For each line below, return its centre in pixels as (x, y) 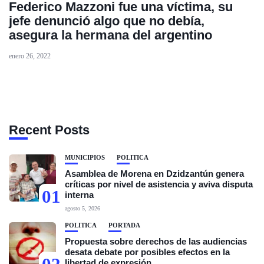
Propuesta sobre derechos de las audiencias (156, 241)
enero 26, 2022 (30, 56)
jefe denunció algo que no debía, (107, 21)
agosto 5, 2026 (82, 208)
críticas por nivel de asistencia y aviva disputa (159, 184)
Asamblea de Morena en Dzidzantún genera (154, 174)
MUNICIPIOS (85, 157)
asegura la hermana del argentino (110, 35)
